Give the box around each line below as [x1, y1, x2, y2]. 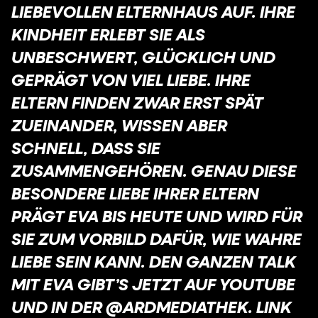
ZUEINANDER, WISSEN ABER [11, 115, 227, 135]
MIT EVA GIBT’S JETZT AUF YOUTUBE [11, 274, 295, 294]
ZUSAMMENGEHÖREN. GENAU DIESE [11, 160, 297, 180]
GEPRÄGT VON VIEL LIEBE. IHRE [11, 70, 251, 89]
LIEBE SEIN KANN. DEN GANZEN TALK [11, 251, 296, 271]
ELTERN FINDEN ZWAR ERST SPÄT [11, 92, 263, 112]
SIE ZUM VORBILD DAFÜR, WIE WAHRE [11, 229, 302, 248]
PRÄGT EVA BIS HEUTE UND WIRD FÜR [11, 206, 302, 226]
